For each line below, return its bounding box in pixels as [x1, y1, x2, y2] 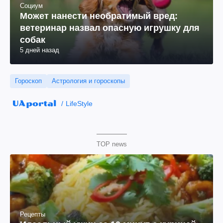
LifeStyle [65, 100, 93, 108]
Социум [20, 2, 43, 9]
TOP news [96, 140, 127, 148]
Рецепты [20, 211, 45, 219]
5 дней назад [20, 46, 59, 54]
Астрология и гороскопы [52, 77, 125, 85]
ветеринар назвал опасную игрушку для [20, 23, 200, 33]
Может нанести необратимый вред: [20, 11, 178, 21]
